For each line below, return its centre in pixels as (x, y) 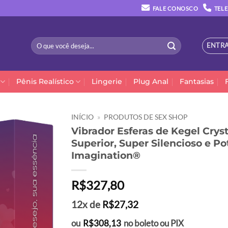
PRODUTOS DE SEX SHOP (146, 117)
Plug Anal (151, 81)
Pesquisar (44, 42)
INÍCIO (82, 117)
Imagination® (106, 155)
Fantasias (196, 81)
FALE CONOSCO (175, 8)
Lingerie (107, 81)
